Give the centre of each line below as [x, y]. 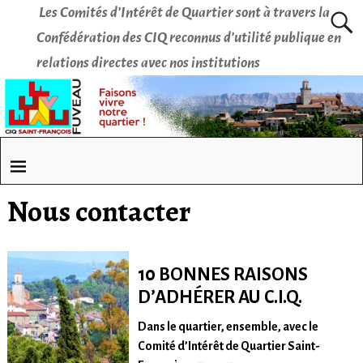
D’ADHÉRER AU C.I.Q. [220, 298]
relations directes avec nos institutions [148, 63]
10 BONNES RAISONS [222, 275]
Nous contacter [98, 211]
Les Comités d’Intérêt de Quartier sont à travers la [184, 13]
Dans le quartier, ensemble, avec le [228, 327]
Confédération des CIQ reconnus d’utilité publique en [188, 38]
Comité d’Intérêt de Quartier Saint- [228, 346]
